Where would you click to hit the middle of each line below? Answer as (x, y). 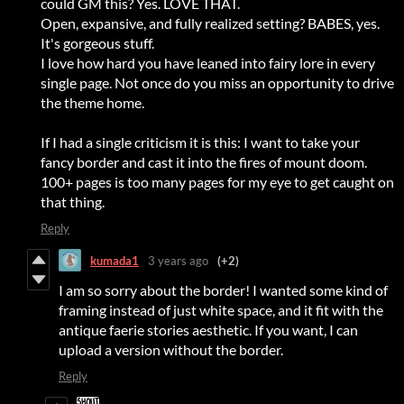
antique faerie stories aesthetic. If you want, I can (208, 330)
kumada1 (115, 260)
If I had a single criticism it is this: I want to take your (200, 142)
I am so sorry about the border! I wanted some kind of (223, 290)
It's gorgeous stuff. (97, 43)
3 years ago (178, 260)
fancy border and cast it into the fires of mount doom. (204, 162)
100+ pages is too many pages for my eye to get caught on (217, 182)
